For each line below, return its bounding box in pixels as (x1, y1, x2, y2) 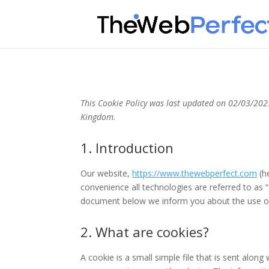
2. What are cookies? (80, 222, 210, 241)
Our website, (80, 167, 133, 179)
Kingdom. (80, 110, 116, 122)
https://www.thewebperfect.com (132, 167, 258, 179)
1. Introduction (80, 138, 174, 157)
